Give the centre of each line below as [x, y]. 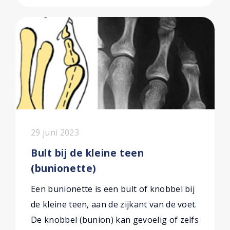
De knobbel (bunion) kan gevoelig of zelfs [115, 220]
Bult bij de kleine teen [88, 153]
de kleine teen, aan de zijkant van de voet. [114, 204]
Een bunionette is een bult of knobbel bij [113, 189]
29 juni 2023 [55, 132]
